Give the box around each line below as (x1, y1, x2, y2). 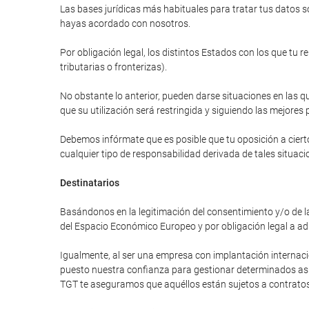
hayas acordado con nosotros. (60, 18, 190, 29)
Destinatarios (60, 177, 119, 188)
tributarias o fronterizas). (60, 61, 167, 72)
